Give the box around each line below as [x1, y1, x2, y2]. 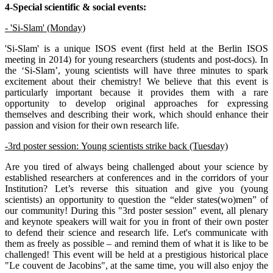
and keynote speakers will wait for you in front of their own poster [5, 216, 268, 227]
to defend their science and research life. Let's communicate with [5, 227, 268, 238]
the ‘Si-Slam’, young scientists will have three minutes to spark [5, 65, 268, 76]
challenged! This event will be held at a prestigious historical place [5, 249, 268, 260]
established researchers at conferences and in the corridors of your [5, 172, 268, 183]
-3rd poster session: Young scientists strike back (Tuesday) [5, 140, 228, 151]
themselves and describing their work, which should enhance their [5, 108, 268, 119]
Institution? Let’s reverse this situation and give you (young [5, 183, 268, 194]
